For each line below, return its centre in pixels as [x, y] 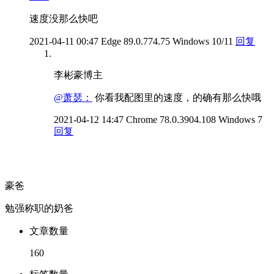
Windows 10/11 [203, 41]
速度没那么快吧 [64, 18]
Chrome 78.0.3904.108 [172, 119]
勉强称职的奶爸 [39, 208]
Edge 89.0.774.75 [137, 41]
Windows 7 [240, 119]
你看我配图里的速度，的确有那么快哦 [177, 97]
